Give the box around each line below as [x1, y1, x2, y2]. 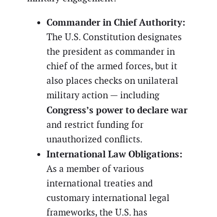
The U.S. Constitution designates [46, 31, 182, 44]
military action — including [46, 89, 159, 102]
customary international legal [46, 192, 170, 204]
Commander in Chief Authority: [46, 16, 186, 29]
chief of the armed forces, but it [46, 60, 177, 73]
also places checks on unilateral [46, 75, 178, 87]
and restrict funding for [46, 119, 143, 131]
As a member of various [46, 163, 144, 175]
